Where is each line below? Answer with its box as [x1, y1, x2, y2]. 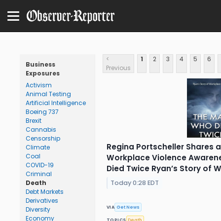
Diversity [26, 205, 50, 214]
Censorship [26, 134, 60, 143]
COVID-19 [26, 161, 54, 169]
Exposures [26, 69, 60, 77]
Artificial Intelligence [26, 99, 86, 107]
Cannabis [26, 125, 56, 134]
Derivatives [26, 196, 58, 205]
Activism [26, 81, 52, 89]
